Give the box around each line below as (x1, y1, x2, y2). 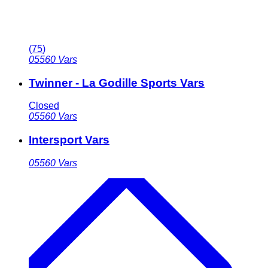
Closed (29, 100, 59, 111)
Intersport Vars (29, 133, 109, 147)
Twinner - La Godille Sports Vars (29, 76, 205, 89)
